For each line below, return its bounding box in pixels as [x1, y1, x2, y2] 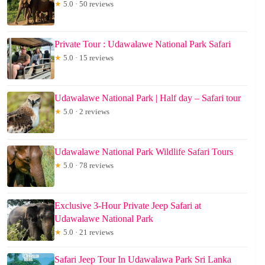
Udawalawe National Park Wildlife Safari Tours [54, 146, 233, 157]
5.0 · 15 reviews [62, 53, 114, 62]
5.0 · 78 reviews [62, 160, 114, 170]
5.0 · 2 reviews [62, 106, 109, 116]
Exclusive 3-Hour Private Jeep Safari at [54, 200, 201, 211]
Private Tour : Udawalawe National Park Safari [54, 38, 231, 49]
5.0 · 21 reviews [62, 227, 114, 237]
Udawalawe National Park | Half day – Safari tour [54, 92, 241, 103]
